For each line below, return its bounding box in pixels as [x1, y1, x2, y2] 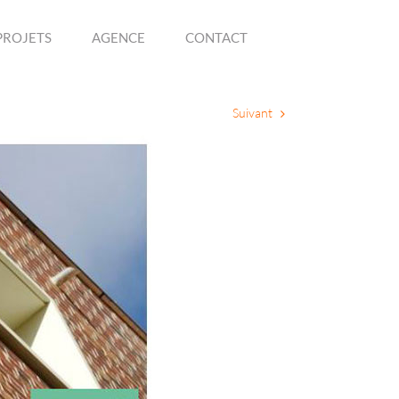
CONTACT [185, 29, 248, 45]
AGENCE [92, 29, 145, 45]
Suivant [232, 105, 273, 120]
